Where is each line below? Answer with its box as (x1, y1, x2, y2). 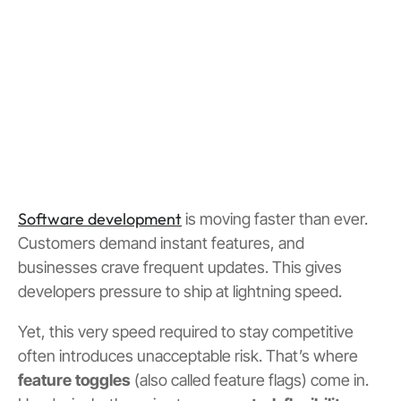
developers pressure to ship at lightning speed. (18, 282, 342, 302)
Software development (18, 209, 182, 230)
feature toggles (18, 371, 131, 390)
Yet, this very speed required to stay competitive (18, 322, 354, 342)
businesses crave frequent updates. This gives (18, 258, 342, 277)
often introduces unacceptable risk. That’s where (18, 346, 358, 366)
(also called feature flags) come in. (131, 371, 369, 390)
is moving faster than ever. (182, 209, 368, 229)
